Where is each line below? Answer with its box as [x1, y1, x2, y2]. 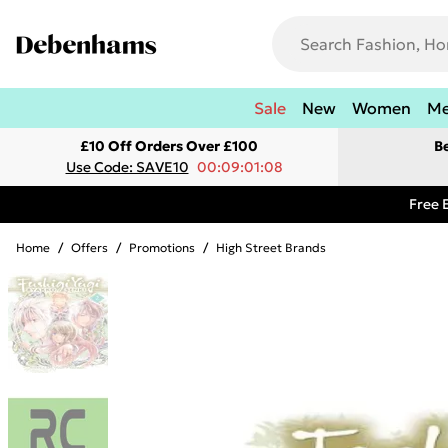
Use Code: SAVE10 [65, 158, 189, 176]
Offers [71, 240, 108, 255]
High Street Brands [216, 240, 326, 255]
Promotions [129, 240, 195, 255]
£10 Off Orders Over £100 [80, 137, 258, 155]
